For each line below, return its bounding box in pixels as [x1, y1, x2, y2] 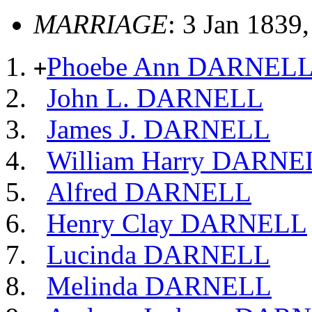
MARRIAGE [33, 9, 168, 40]
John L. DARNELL [47, 83, 263, 114]
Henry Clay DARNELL [47, 208, 307, 239]
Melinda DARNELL [47, 271, 272, 302]
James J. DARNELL [47, 114, 270, 145]
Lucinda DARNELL [47, 240, 270, 270]
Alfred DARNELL [47, 177, 251, 208]
